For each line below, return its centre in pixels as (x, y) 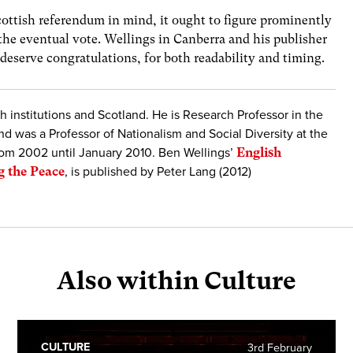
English (259, 153)
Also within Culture (176, 281)
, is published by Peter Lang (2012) (158, 172)
